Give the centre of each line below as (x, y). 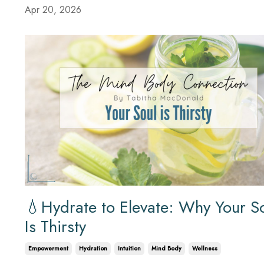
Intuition (129, 248)
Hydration (93, 248)
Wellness (205, 248)
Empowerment (48, 248)
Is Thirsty (55, 226)
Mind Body (166, 248)
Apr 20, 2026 (53, 10)
